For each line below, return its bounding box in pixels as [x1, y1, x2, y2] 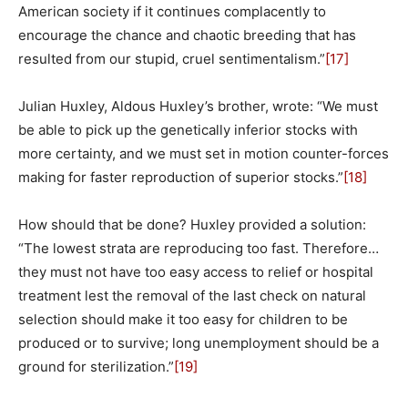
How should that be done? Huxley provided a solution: [18, 215, 366, 233]
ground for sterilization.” [18, 357, 174, 375]
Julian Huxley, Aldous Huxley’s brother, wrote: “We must [18, 97, 378, 115]
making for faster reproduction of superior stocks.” [18, 168, 343, 186]
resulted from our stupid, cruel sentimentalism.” [18, 49, 325, 67]
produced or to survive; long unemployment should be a [18, 333, 379, 352]
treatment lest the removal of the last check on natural [18, 286, 366, 304]
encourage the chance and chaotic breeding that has [18, 25, 356, 44]
